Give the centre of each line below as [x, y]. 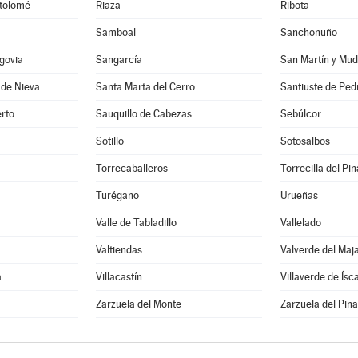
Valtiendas [119, 250]
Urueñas [299, 195]
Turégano [118, 195]
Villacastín [119, 277]
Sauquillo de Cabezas [144, 114]
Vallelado [301, 223]
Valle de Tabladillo [137, 223]
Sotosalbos [305, 141]
